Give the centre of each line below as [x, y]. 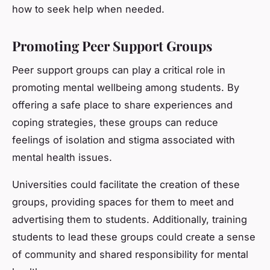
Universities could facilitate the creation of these [126, 185]
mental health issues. [62, 158]
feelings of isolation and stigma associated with [124, 140]
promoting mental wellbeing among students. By [126, 88]
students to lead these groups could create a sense [134, 237]
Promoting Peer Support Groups [112, 46]
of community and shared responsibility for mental [130, 255]
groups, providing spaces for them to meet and [123, 202]
